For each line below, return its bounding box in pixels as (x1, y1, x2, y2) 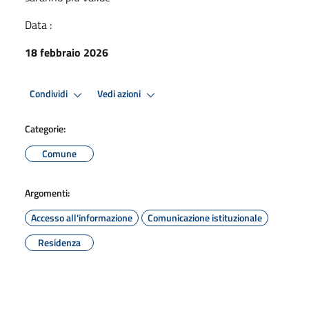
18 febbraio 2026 (25, 43, 108, 61)
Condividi (30, 86, 70, 102)
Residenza (38, 235, 81, 250)
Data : (25, 16, 52, 33)
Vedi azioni (97, 86, 143, 102)
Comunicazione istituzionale (148, 210, 262, 225)
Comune (42, 146, 77, 161)
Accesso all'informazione (31, 210, 132, 225)
